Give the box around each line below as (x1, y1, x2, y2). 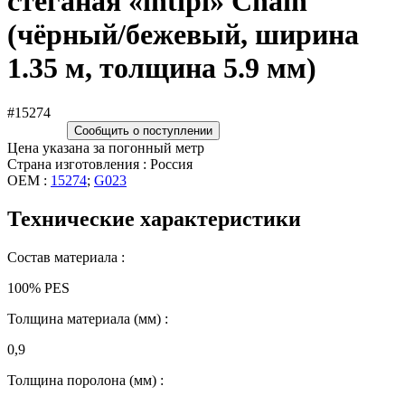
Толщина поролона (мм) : (7, 372, 164, 388)
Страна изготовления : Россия (7, 155, 193, 172)
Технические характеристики (7, 206, 301, 231)
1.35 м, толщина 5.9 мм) (7, 52, 316, 85)
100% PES (7, 279, 70, 296)
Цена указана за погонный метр (7, 139, 204, 155)
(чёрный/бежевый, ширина (7, 18, 359, 52)
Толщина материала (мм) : (7, 310, 168, 326)
